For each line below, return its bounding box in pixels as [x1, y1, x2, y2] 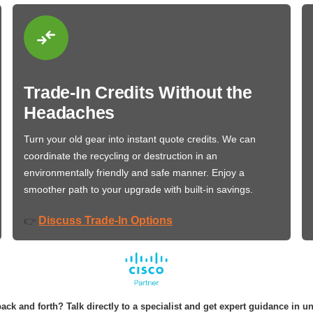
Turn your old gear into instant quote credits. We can [24, 133, 256, 145]
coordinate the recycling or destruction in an [24, 150, 218, 161]
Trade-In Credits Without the [24, 82, 252, 102]
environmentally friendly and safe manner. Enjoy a [24, 166, 245, 178]
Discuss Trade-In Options [38, 214, 173, 226]
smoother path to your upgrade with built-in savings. [24, 183, 254, 195]
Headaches [24, 102, 115, 122]
